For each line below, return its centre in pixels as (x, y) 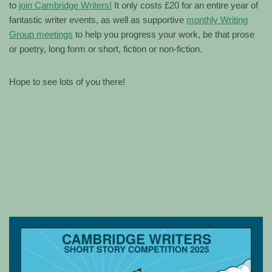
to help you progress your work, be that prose (164, 34)
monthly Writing (217, 19)
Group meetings (41, 34)
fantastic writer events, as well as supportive (98, 19)
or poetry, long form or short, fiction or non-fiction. (106, 49)
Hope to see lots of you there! (67, 81)
